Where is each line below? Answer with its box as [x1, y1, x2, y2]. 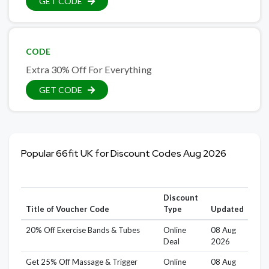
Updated [210, 204, 244, 214]
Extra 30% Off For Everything [26, 64, 152, 76]
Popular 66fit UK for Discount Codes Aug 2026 [21, 147, 226, 160]
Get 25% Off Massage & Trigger [25, 257, 138, 267]
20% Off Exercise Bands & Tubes [25, 225, 140, 235]
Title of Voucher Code [25, 204, 109, 214]
